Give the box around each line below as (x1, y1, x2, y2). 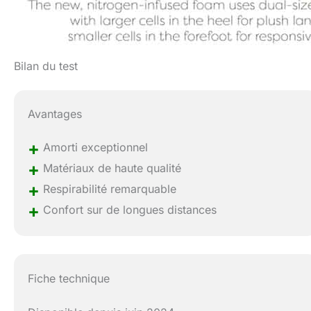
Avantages (28, 107, 83, 121)
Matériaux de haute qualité (40, 161, 182, 176)
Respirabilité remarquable (40, 182, 177, 196)
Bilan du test (14, 59, 78, 74)
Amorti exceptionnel (40, 140, 149, 155)
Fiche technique (28, 271, 110, 285)
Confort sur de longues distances (40, 203, 217, 217)
